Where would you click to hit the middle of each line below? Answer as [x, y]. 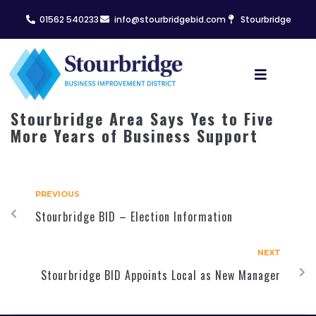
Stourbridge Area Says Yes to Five [142, 119]
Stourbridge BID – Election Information [134, 217]
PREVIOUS [57, 194]
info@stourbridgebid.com [170, 19]
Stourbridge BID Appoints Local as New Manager [161, 275]
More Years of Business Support [134, 136]
